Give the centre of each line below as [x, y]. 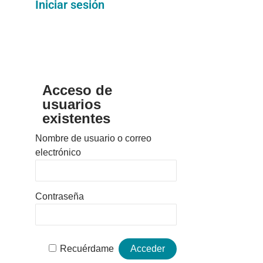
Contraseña [60, 197]
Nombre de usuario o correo [93, 139]
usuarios [72, 104]
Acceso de [77, 90]
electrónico [58, 153]
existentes [76, 119]
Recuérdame [87, 249]
